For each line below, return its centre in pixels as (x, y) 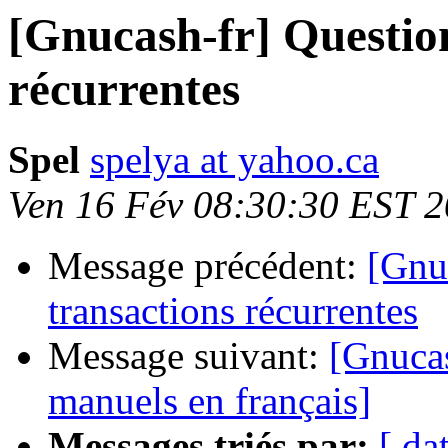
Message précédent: (207, 266)
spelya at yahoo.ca (234, 160)
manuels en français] (209, 401)
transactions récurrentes (233, 311)
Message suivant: (188, 356)
